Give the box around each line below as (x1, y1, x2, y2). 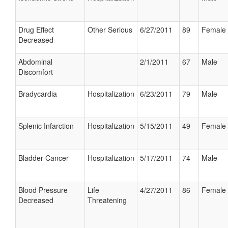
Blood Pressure (18, 185, 68, 195)
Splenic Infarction (18, 121, 74, 131)
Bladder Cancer (18, 153, 69, 163)
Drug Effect (18, 24, 54, 35)
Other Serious (88, 24, 132, 35)
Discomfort (18, 67, 53, 77)
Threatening (88, 195, 127, 205)
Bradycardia (18, 89, 57, 99)
